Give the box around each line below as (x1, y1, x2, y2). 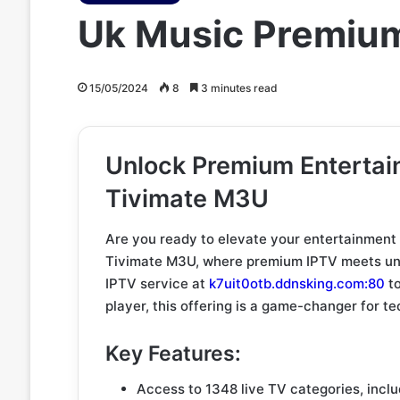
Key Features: (104, 340, 241, 366)
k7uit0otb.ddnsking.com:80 (208, 274, 385, 292)
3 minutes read (197, 81, 278, 95)
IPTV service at (104, 274, 209, 292)
